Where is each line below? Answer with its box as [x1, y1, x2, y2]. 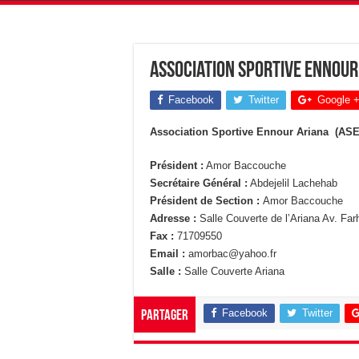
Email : [150, 247, 188, 260]
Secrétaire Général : [150, 176, 248, 189]
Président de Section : [150, 194, 263, 207]
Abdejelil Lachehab [248, 176, 337, 189]
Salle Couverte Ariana [184, 264, 284, 277]
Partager [141, 308, 188, 324]
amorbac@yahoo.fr [188, 247, 276, 260]
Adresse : [150, 212, 196, 224]
